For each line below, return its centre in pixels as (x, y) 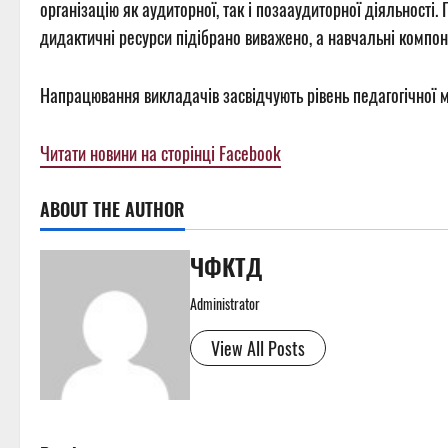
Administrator (225, 304)
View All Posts (258, 348)
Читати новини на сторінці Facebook (160, 153)
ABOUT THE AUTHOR (112, 209)
